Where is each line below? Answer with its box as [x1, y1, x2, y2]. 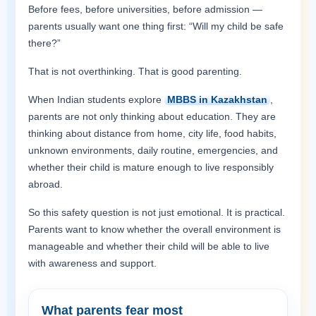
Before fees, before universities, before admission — [28, 4, 262, 15]
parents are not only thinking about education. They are [28, 111, 276, 122]
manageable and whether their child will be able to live [28, 241, 269, 252]
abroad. [28, 178, 63, 190]
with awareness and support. [28, 257, 157, 269]
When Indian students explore [28, 94, 164, 105]
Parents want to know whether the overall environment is [28, 224, 281, 235]
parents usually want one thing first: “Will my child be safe [28, 20, 284, 32]
